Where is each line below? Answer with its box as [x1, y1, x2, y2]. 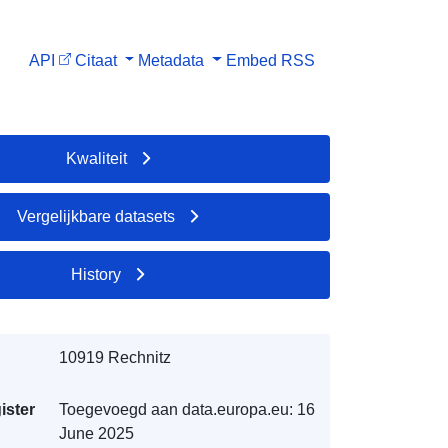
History [71, 265, 122, 283]
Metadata [138, 51, 205, 69]
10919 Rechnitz [58, 348, 171, 366]
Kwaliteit [65, 149, 127, 167]
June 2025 [58, 424, 134, 442]
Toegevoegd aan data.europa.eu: [58, 400, 293, 418]
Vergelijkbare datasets [17, 207, 176, 225]
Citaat [74, 51, 117, 69]
